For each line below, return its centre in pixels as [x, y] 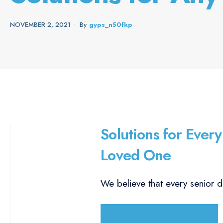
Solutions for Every [161, 134]
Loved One [136, 155]
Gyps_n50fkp [111, 25]
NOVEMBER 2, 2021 [40, 25]
